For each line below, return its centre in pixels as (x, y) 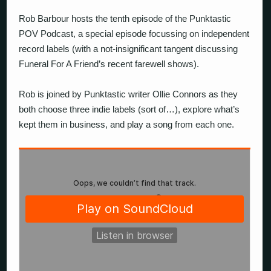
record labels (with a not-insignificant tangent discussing (129, 48)
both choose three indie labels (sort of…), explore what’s (129, 109)
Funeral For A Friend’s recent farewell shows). (109, 64)
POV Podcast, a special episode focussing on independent (134, 33)
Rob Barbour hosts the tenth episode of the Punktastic (125, 18)
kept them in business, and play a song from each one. (127, 125)
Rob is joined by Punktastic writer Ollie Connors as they (129, 94)
